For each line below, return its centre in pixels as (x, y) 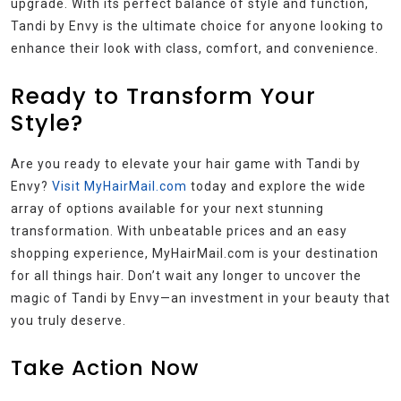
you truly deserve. (68, 321)
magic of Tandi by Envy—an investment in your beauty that (200, 299)
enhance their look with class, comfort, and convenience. (195, 49)
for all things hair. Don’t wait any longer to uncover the (186, 276)
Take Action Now (105, 368)
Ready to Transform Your (163, 97)
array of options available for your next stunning (167, 209)
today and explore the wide (277, 187)
